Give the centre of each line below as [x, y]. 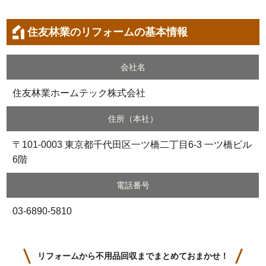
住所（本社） [133, 119]
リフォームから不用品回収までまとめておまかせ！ [133, 256]
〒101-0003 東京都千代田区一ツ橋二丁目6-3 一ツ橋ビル [132, 145]
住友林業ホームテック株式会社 [79, 93]
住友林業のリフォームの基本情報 [108, 32]
